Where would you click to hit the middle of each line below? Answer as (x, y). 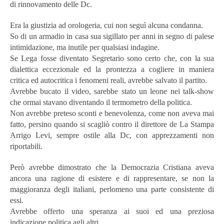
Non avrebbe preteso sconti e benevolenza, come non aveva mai (112, 113)
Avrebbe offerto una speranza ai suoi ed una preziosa (112, 211)
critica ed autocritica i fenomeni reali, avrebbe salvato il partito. (108, 80)
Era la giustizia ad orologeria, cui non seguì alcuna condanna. (106, 25)
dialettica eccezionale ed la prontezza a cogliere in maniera (112, 69)
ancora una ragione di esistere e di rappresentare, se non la (112, 178)
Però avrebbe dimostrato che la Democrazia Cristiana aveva (112, 167)
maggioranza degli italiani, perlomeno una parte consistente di (112, 189)
